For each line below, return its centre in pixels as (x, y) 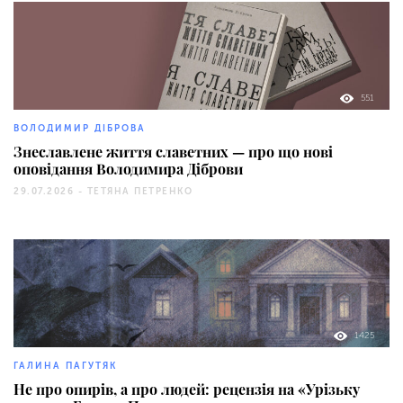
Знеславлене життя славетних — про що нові (173, 151)
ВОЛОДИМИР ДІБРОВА (80, 128)
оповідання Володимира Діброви (128, 168)
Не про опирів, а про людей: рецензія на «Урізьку (187, 389)
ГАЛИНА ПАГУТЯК (65, 366)
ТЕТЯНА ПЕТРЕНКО (139, 191)
